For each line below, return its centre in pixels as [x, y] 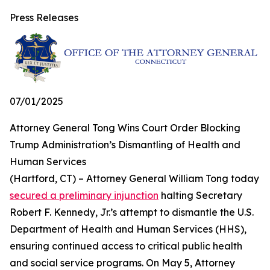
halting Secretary [200, 195]
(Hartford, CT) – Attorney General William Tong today [134, 178]
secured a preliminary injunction [84, 195]
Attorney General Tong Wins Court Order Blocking [125, 127]
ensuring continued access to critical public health [126, 246]
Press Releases [44, 17]
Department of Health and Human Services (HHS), [128, 229]
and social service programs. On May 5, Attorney [122, 262]
